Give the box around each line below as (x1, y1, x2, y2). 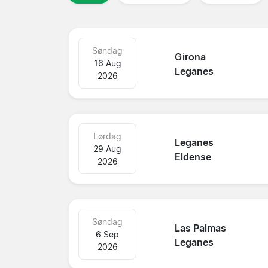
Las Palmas (175, 222, 227, 234)
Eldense (175, 151, 212, 163)
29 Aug (93, 143, 122, 154)
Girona (175, 51, 206, 63)
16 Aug (93, 57, 121, 68)
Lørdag (93, 130, 122, 141)
